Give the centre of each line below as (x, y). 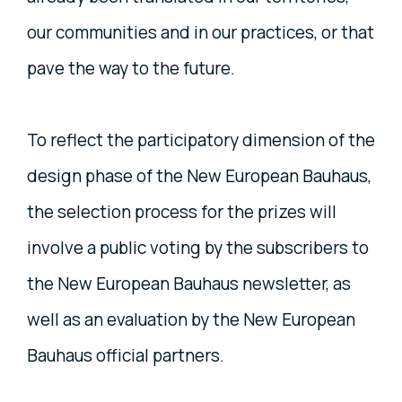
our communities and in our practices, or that (201, 33)
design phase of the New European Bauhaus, (199, 176)
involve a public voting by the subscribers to (198, 248)
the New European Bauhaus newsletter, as (189, 284)
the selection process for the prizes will (182, 212)
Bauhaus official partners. (126, 356)
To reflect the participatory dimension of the (201, 140)
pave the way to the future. (131, 69)
